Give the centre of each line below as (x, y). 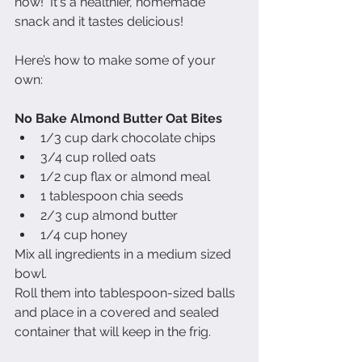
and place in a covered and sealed (118, 312)
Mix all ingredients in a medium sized (124, 254)
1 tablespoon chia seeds (117, 196)
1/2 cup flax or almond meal (130, 176)
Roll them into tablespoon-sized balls (126, 293)
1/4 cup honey (87, 234)
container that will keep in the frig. (114, 331)
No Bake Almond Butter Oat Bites (118, 118)
